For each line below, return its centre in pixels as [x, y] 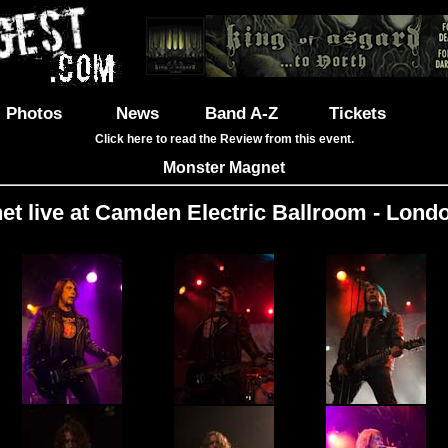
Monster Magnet [224, 167]
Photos [34, 113]
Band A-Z [241, 113]
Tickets [357, 113]
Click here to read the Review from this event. [224, 139]
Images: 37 [224, 246]
